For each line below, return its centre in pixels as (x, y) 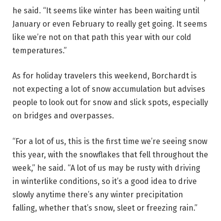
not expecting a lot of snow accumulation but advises (109, 89)
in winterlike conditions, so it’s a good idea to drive (105, 181)
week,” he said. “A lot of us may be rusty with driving (106, 168)
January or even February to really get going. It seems (110, 24)
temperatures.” (39, 50)
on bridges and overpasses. (63, 116)
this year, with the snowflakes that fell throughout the (110, 154)
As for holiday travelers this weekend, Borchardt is (105, 76)
